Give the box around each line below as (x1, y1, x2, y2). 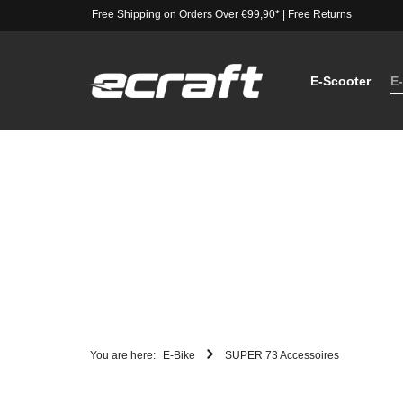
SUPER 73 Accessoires (225, 348, 339, 362)
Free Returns (287, 8, 352, 21)
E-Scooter (309, 74, 371, 88)
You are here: (90, 348, 156, 362)
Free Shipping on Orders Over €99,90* (91, 8, 280, 21)
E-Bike (163, 348, 195, 362)
